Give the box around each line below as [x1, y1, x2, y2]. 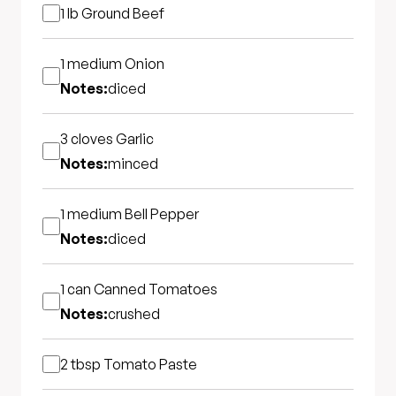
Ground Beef [81, 4, 164, 22]
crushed [108, 305, 160, 323]
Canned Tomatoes [94, 280, 217, 298]
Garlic [116, 130, 154, 148]
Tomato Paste [103, 355, 197, 373]
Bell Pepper [125, 205, 199, 223]
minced [108, 155, 158, 172]
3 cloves [60, 130, 116, 148]
